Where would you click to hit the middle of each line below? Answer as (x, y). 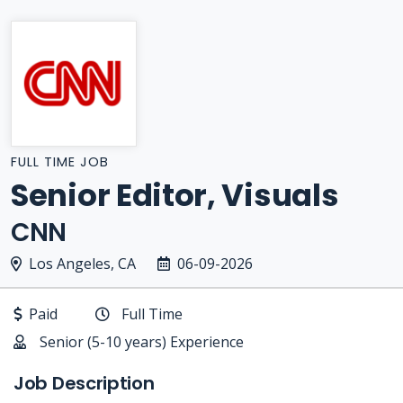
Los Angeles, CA (82, 264)
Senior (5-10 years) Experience (142, 342)
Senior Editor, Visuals (175, 195)
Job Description (84, 383)
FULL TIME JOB (60, 162)
